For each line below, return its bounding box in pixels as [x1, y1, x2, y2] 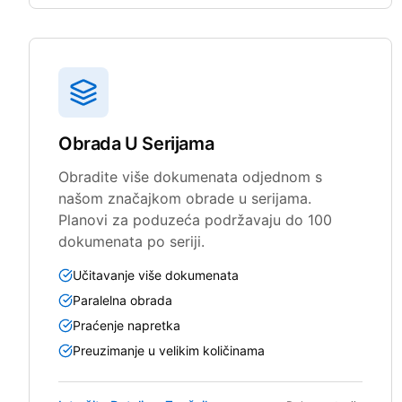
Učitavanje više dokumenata [73, 267, 239, 283]
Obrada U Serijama [58, 132, 214, 154]
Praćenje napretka [73, 317, 180, 333]
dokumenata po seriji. [58, 232, 205, 250]
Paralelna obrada [73, 292, 172, 308]
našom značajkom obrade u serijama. [58, 188, 311, 207]
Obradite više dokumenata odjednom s [58, 167, 322, 186]
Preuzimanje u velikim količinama [73, 342, 265, 358]
